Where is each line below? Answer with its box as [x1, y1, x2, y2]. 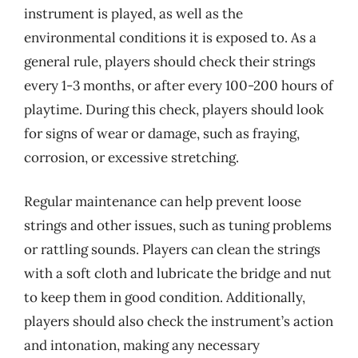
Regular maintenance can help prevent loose [24, 193, 301, 210]
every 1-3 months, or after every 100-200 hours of [24, 76, 333, 94]
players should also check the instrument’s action [24, 312, 333, 330]
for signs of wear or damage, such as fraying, [24, 124, 300, 142]
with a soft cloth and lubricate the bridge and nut [24, 265, 332, 282]
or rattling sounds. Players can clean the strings [24, 241, 320, 258]
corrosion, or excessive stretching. [24, 148, 239, 166]
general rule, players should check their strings [24, 52, 316, 70]
